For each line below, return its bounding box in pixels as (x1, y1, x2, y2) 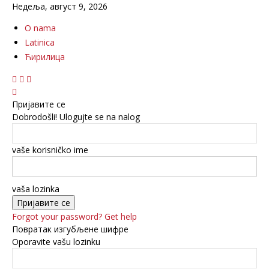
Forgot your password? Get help (12, 211, 137, 222)
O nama (25, 22, 56, 34)
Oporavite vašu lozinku (12, 236, 100, 247)
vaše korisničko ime (12, 144, 88, 156)
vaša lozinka (12, 183, 59, 195)
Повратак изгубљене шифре (12, 223, 128, 235)
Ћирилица (25, 51, 65, 62)
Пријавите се (12, 98, 65, 110)
